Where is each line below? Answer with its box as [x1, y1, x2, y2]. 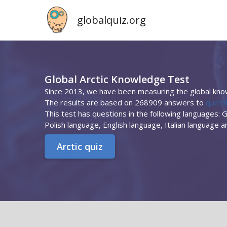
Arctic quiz [57, 140, 103, 153]
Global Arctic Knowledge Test [45, 72, 190, 86]
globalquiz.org [77, 13, 146, 27]
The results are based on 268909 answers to [45, 97, 206, 107]
